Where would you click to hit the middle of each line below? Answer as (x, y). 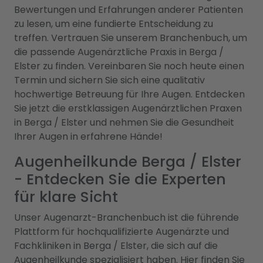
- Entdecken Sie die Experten (120, 179)
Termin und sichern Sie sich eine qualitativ (109, 80)
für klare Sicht (66, 197)
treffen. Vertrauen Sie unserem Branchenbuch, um (131, 38)
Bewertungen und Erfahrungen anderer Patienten (129, 10)
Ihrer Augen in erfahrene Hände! (88, 136)
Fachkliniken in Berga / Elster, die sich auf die (116, 246)
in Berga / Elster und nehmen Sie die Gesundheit (124, 122)
